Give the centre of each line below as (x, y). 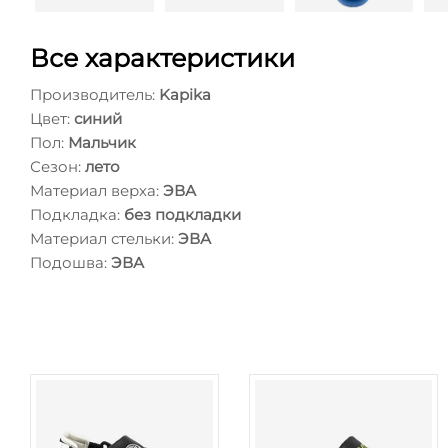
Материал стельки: (102, 238)
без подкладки (182, 214)
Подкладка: (75, 214)
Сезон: (55, 166)
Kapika (185, 94)
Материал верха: (94, 190)
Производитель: (92, 94)
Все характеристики (162, 57)
